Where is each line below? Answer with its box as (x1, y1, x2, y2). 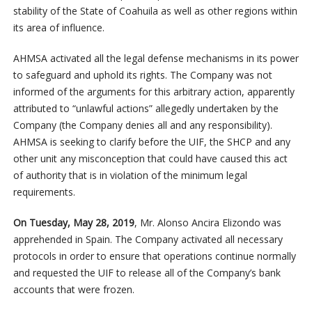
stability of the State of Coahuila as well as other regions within (13, 4, 297, 18)
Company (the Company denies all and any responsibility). (13, 118, 272, 132)
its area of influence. (13, 21, 104, 35)
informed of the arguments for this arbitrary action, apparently (13, 85, 295, 99)
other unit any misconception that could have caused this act (13, 152, 288, 166)
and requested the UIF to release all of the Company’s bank (13, 266, 281, 280)
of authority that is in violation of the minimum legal (13, 169, 247, 182)
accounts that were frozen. (13, 283, 134, 297)
